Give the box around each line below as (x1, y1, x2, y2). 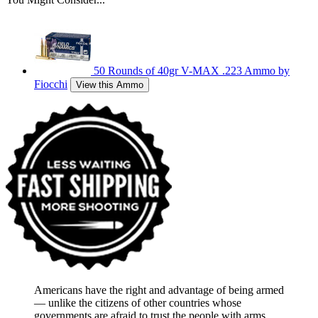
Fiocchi (34, 78, 67, 91)
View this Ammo (76, 79, 143, 91)
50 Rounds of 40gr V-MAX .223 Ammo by (94, 65, 290, 77)
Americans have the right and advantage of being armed (34, 284, 284, 297)
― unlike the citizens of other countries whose (34, 297, 241, 309)
